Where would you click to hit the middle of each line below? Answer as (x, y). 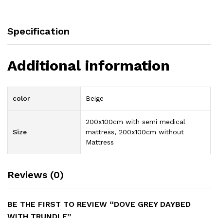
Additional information (89, 65)
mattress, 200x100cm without (135, 132)
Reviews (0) (36, 174)
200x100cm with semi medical (136, 121)
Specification (38, 31)
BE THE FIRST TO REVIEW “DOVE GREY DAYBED (99, 204)
